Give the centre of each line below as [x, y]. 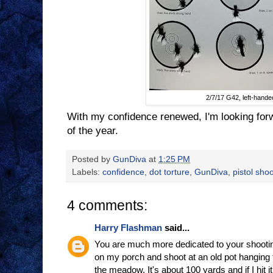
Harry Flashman [128, 227]
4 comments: [107, 205]
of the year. [93, 130]
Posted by [92, 159]
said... [176, 227]
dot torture [169, 172]
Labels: [87, 172]
